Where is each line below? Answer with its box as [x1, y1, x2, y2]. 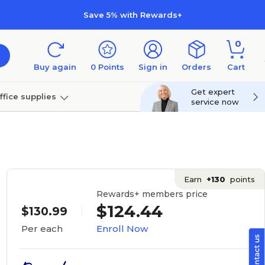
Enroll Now [96, 222, 148, 234]
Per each [21, 223, 63, 234]
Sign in [138, 62, 167, 72]
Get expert [191, 87, 235, 96]
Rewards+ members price [96, 188, 208, 199]
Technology [39, 121, 89, 131]
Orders [182, 62, 211, 72]
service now [191, 97, 239, 106]
